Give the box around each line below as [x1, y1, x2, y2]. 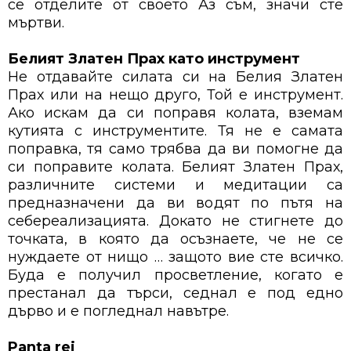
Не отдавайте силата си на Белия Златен [8, 68, 343, 86]
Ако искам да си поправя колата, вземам [8, 104, 343, 122]
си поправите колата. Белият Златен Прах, [8, 158, 343, 176]
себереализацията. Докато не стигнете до [8, 212, 343, 230]
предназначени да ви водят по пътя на [8, 194, 343, 212]
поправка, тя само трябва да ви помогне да [8, 140, 343, 158]
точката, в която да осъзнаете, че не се [8, 230, 343, 248]
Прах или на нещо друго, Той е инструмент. [8, 86, 343, 104]
